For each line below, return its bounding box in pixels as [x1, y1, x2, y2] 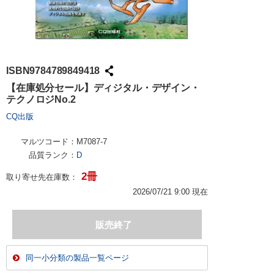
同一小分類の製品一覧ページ [26, 253, 129, 262]
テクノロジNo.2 [6, 94, 76, 105]
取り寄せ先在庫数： [6, 172, 78, 182]
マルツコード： [21, 137, 76, 146]
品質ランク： [29, 150, 76, 160]
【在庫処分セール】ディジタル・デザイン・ [6, 83, 200, 93]
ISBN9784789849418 [6, 65, 100, 76]
